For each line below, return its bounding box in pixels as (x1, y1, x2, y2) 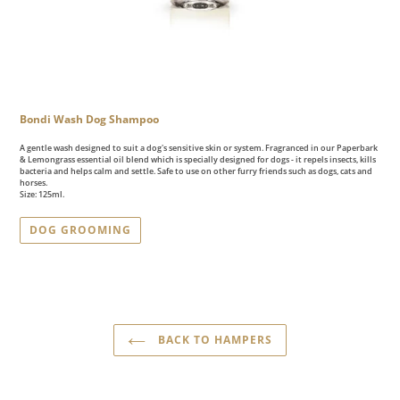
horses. (20, 176, 47, 188)
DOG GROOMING (29, 222, 131, 238)
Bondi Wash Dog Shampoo (20, 112, 159, 128)
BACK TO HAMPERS (154, 332, 272, 348)
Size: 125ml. (20, 187, 66, 200)
